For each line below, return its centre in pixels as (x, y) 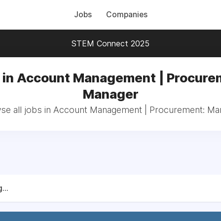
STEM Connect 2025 (110, 43)
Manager (110, 94)
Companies (127, 15)
